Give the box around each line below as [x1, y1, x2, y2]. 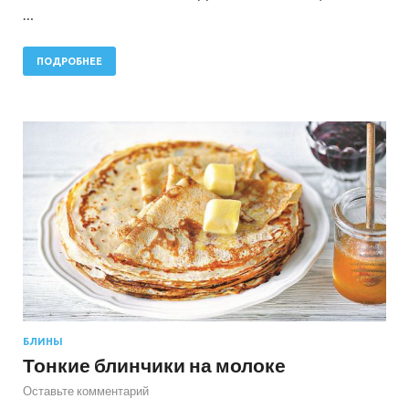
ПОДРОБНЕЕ [37, 55, 102, 67]
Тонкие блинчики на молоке [23, 353, 286, 377]
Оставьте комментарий [23, 383, 149, 399]
